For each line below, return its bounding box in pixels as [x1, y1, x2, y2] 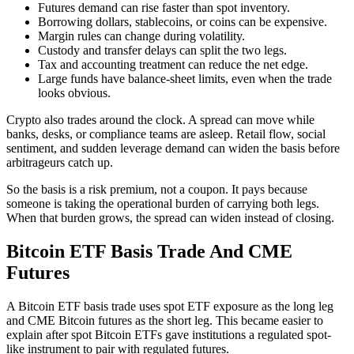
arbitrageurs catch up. [6, 155, 113, 169]
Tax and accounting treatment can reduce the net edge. [38, 57, 308, 71]
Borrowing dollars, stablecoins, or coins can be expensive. [38, 14, 327, 28]
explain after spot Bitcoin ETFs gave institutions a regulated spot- [6, 327, 331, 341]
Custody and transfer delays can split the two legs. [38, 43, 287, 57]
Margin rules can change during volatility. [38, 28, 245, 43]
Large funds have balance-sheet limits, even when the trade [38, 71, 332, 85]
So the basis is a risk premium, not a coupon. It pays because [6, 182, 307, 196]
